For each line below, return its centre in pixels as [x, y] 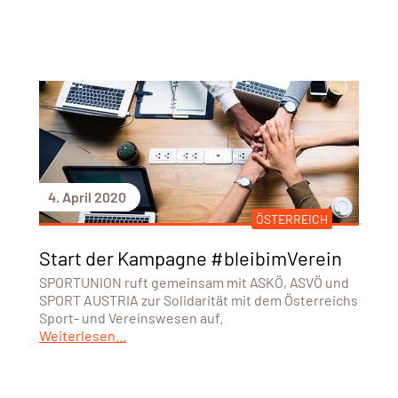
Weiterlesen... [82, 335]
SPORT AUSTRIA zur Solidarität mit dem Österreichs [198, 299]
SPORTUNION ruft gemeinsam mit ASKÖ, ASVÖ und [194, 282]
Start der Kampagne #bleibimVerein [190, 257]
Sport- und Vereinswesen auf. [131, 317]
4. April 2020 [87, 196]
